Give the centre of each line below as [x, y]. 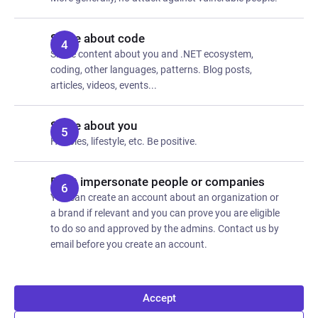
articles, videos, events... [104, 85]
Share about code [98, 38]
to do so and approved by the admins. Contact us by [165, 229]
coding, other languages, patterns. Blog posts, [151, 70]
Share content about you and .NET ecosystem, [152, 54]
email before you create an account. [129, 244]
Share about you [94, 126]
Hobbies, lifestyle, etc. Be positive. [124, 141]
